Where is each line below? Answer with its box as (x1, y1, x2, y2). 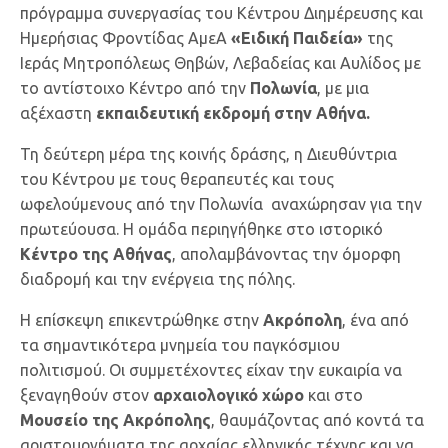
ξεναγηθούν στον (20, 385, 153, 404)
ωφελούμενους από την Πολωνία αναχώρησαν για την (20, 194, 422, 213)
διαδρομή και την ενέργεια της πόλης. (20, 269, 295, 288)
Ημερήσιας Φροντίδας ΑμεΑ (20, 28, 231, 47)
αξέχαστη (20, 103, 96, 122)
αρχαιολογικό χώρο (153, 385, 304, 404)
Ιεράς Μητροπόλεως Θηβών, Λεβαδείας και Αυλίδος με (20, 53, 421, 72)
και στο (304, 385, 363, 404)
